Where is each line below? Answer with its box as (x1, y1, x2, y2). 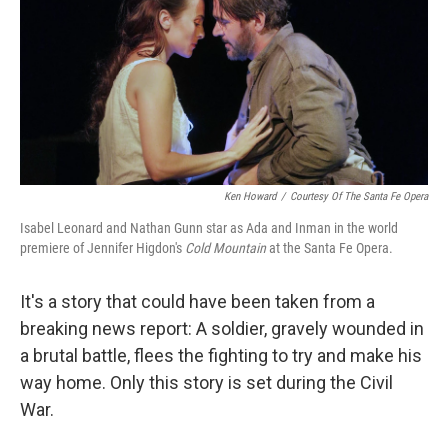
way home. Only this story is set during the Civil (20, 372, 393, 394)
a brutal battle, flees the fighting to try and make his (20, 345, 422, 367)
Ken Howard (224, 190, 276, 204)
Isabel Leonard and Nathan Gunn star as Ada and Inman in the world (20, 220, 398, 237)
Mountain (213, 240, 266, 257)
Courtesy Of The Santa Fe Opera (290, 190, 428, 204)
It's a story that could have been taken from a (20, 291, 375, 313)
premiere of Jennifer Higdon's (20, 240, 185, 257)
